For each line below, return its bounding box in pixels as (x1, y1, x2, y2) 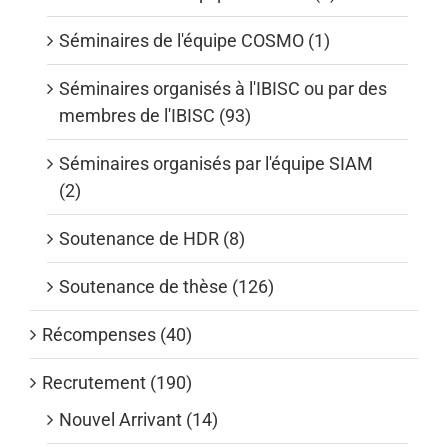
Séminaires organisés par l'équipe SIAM (59, 152, 373, 174)
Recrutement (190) (42, 371, 192, 393)
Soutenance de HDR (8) (59, 227, 245, 249)
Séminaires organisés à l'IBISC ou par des (59, 77, 387, 99)
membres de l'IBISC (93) (59, 104, 251, 126)
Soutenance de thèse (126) (59, 275, 274, 297)
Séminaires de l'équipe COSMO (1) (59, 29, 330, 51)
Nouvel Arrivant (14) (59, 408, 218, 430)
